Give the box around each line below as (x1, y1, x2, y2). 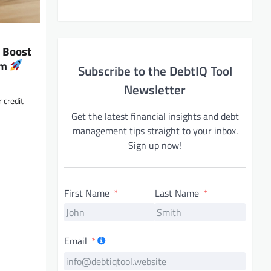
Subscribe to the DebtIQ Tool (77, 60, 232, 80)
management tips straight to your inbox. (72, 123, 238, 138)
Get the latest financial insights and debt (71, 108, 239, 123)
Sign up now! (128, 137, 181, 152)
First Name (64, 185, 109, 200)
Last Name (155, 185, 199, 200)
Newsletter (124, 79, 186, 99)
